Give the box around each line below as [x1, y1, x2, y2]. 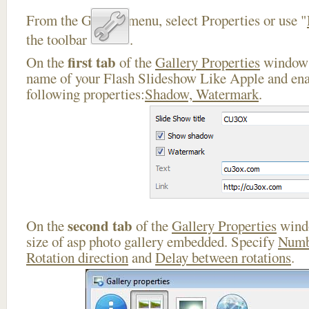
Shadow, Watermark [145, 84, 259, 103]
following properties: [26, 84, 145, 103]
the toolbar [26, 30, 90, 49]
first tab [68, 52, 116, 72]
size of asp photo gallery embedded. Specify [26, 232, 278, 251]
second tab [68, 215, 132, 236]
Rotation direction [26, 248, 128, 267]
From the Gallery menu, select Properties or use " [26, 10, 307, 30]
